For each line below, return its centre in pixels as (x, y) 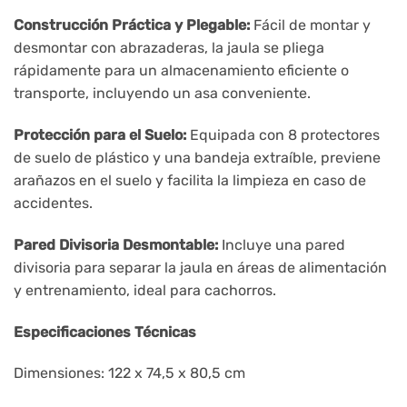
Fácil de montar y (310, 25)
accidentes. (53, 203)
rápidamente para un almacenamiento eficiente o (181, 71)
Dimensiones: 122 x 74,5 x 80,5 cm (129, 373)
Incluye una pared (282, 244)
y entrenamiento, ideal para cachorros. (145, 290)
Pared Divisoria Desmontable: (116, 244)
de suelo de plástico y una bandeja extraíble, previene (197, 158)
